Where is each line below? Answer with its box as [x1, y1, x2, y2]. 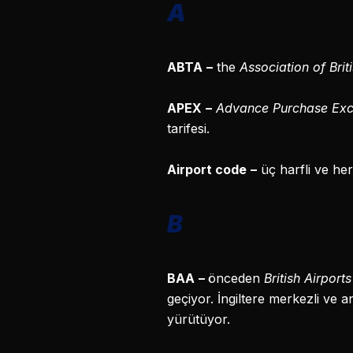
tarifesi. [167, 121, 210, 136]
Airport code [167, 162, 247, 177]
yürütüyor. [167, 311, 230, 327]
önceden [208, 270, 264, 286]
